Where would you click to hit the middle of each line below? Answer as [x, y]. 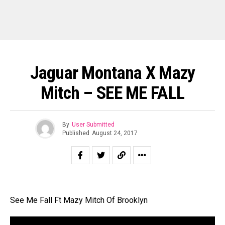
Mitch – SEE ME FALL [113, 93]
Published [76, 133]
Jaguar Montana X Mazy [113, 73]
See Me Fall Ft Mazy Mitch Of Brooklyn [79, 200]
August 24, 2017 [115, 133]
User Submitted [93, 124]
